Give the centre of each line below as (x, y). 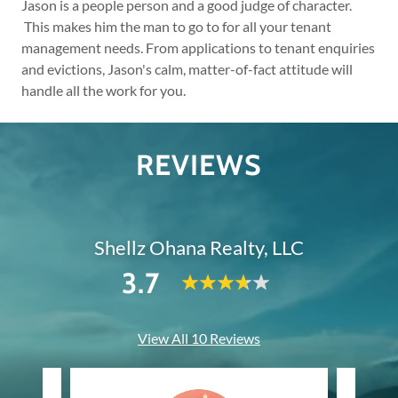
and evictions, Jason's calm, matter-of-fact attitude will (187, 69)
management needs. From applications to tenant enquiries (198, 48)
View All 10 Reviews (199, 338)
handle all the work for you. (103, 90)
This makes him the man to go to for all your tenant (176, 26)
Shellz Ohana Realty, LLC (199, 247)
